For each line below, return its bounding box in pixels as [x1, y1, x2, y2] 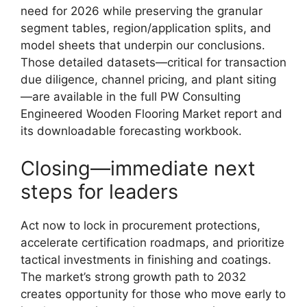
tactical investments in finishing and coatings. [21, 253, 271, 267]
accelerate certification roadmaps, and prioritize [21, 236, 284, 249]
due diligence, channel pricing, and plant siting [21, 72, 276, 86]
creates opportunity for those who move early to [21, 287, 286, 301]
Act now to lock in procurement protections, [21, 219, 260, 232]
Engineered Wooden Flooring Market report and [21, 106, 282, 121]
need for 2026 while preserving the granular [21, 3, 262, 18]
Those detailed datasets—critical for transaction [21, 55, 286, 69]
